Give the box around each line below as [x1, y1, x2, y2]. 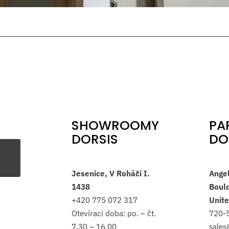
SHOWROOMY [72, 117, 159, 134]
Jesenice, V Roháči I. [72, 168, 150, 178]
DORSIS [72, 130, 118, 148]
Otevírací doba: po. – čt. [72, 208, 156, 218]
